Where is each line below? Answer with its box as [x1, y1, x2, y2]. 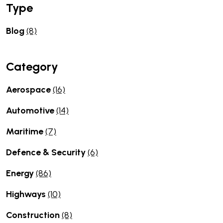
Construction [6, 209, 62, 221]
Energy [6, 167, 36, 179]
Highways [6, 188, 48, 200]
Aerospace [6, 84, 53, 95]
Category [6, 59, 58, 74]
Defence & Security [6, 146, 88, 158]
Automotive [6, 105, 56, 116]
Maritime [6, 125, 45, 137]
